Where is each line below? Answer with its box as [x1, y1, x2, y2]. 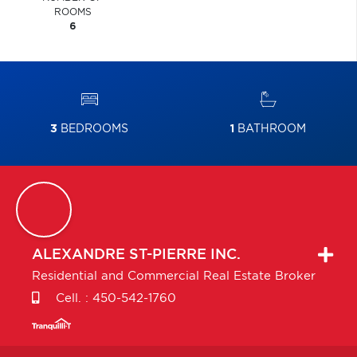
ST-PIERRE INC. [129, 248, 241, 262]
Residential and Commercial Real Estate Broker [32, 270, 316, 282]
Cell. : [52, 292, 92, 304]
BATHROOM [233, 124, 306, 135]
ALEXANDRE [32, 248, 125, 262]
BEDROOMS [57, 124, 128, 135]
